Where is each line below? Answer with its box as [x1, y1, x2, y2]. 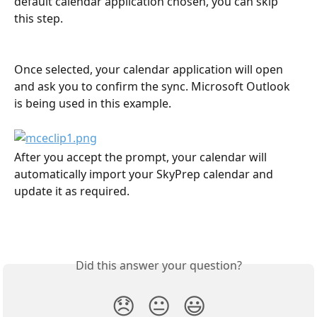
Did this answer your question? [75, 258, 242, 274]
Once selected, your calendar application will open [14, 62, 286, 78]
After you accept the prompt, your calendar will [14, 149, 270, 165]
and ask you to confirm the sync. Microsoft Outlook [14, 79, 293, 95]
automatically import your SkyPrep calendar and [14, 166, 276, 182]
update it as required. [14, 183, 129, 199]
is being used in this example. [14, 96, 171, 112]
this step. [14, 10, 63, 26]
